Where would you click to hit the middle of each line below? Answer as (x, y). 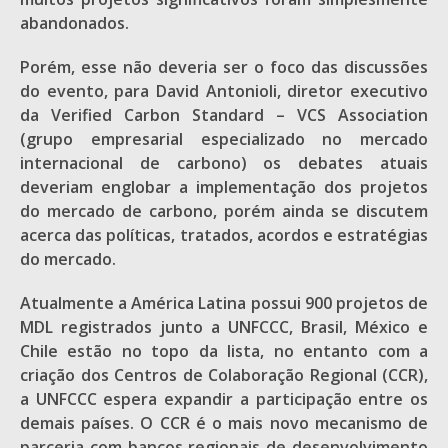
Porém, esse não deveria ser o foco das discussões (224, 67)
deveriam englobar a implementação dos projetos (224, 187)
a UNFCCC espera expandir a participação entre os (224, 399)
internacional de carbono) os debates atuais (224, 163)
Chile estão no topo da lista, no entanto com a (224, 351)
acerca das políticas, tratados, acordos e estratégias (224, 235)
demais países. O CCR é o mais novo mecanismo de (224, 423)
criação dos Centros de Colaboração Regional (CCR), (224, 375)
